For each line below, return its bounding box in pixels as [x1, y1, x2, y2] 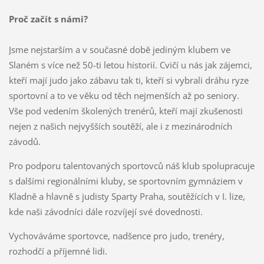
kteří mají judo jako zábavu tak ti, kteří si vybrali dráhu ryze [8, 74, 249, 86]
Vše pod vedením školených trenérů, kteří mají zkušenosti [8, 104, 243, 117]
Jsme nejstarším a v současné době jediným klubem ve [8, 43, 230, 55]
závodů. [8, 135, 41, 147]
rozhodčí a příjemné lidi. [8, 245, 110, 257]
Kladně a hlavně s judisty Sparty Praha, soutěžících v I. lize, [8, 190, 245, 202]
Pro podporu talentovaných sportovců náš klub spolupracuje [8, 159, 255, 171]
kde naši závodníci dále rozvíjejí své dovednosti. [8, 205, 203, 217]
